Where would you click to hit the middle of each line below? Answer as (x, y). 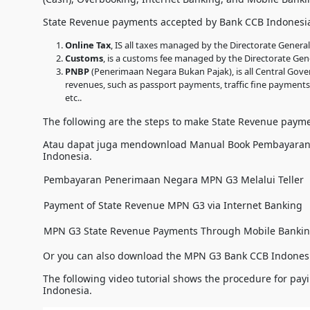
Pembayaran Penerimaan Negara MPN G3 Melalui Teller (174, 179)
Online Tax (88, 45)
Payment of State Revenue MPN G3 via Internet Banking (173, 205)
